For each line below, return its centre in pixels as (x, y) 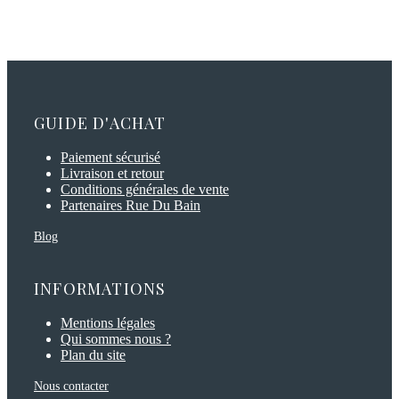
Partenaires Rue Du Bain (130, 206)
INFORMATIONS (100, 289)
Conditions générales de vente (145, 190)
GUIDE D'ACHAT (100, 123)
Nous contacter (71, 387)
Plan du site (93, 355)
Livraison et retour (112, 174)
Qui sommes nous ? (116, 339)
